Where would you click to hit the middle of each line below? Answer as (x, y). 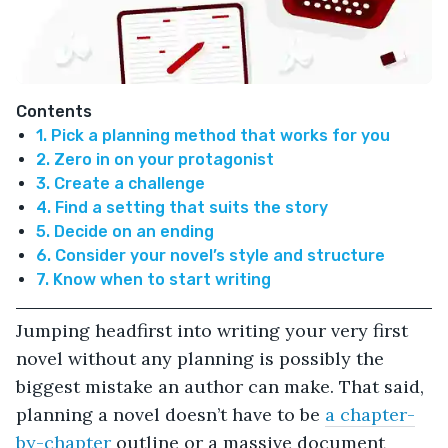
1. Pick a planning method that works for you (213, 135)
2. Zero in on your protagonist (155, 159)
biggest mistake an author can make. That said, (220, 386)
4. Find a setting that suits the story (182, 207)
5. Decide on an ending (125, 231)
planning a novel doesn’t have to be (170, 414)
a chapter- (370, 414)
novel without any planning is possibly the (200, 358)
